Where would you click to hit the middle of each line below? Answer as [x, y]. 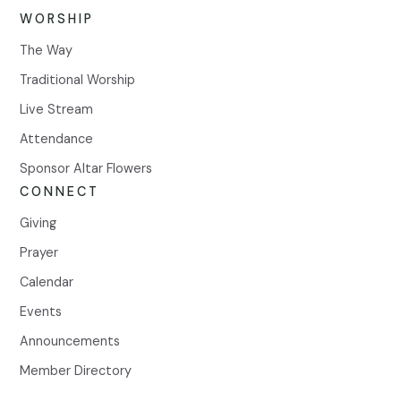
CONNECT [60, 192]
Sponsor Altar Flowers [86, 169]
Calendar [47, 282]
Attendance [57, 139]
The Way [47, 51]
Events [41, 312]
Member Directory [76, 371]
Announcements [70, 341]
